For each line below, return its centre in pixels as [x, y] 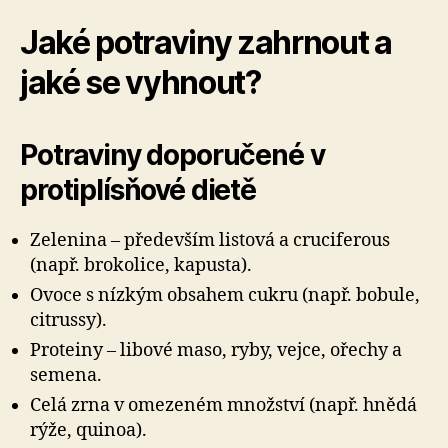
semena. [66, 375]
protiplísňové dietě [138, 190]
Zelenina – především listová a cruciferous [210, 240]
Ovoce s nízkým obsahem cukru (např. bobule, [225, 295]
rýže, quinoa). [88, 430]
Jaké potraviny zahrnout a [206, 42]
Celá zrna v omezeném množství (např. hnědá [223, 405]
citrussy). [68, 320]
